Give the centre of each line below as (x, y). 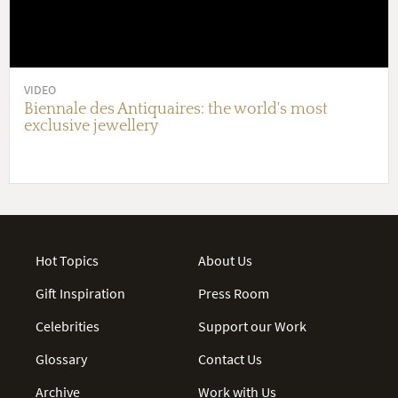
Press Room (234, 293)
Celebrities (68, 326)
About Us (226, 260)
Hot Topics (67, 260)
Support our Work (253, 326)
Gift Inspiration (80, 293)
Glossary (61, 358)
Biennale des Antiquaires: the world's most (176, 109)
